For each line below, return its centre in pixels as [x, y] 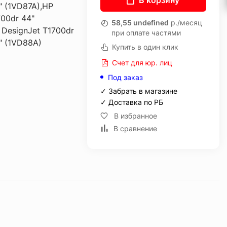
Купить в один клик [145, 47]
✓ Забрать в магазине [139, 91]
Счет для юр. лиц [141, 63]
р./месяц [185, 23]
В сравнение [135, 128]
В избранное [135, 116]
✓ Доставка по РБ [131, 102]
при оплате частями [146, 33]
